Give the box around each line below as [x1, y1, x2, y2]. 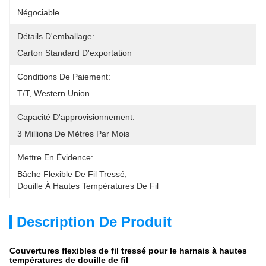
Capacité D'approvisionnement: [17, 112, 135, 122]
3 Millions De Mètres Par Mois [17, 129, 129, 138]
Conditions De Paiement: [17, 72, 110, 81]
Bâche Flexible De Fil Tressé [17, 169, 125, 179]
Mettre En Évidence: [17, 153, 93, 162]
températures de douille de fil [9, 255, 128, 265]
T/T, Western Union [17, 88, 90, 98]
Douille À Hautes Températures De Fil [17, 181, 159, 191]
